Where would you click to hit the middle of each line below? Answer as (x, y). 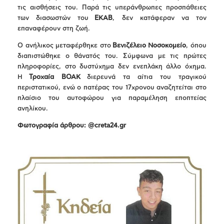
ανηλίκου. (33, 109)
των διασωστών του (56, 18)
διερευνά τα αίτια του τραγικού (143, 77)
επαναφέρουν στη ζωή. (54, 29)
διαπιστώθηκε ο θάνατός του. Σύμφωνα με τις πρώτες (112, 56)
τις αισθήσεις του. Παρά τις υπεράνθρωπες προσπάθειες (112, 8)
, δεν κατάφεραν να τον (160, 18)
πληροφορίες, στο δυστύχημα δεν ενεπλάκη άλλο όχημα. (112, 67)
